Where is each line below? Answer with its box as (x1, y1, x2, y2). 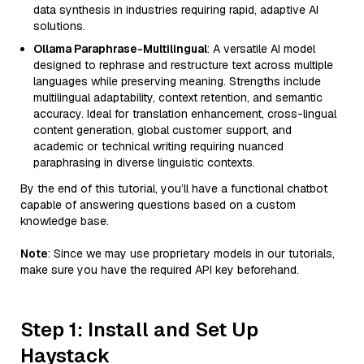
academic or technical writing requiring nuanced (33, 139, 284, 154)
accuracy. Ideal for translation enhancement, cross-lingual (33, 106, 336, 121)
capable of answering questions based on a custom (20, 197, 296, 212)
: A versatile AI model (207, 41, 315, 56)
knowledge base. (20, 214, 109, 228)
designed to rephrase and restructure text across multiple (33, 58, 333, 72)
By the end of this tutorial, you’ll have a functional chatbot (20, 181, 327, 196)
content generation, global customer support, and (33, 123, 292, 137)
